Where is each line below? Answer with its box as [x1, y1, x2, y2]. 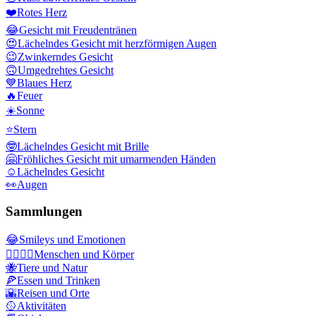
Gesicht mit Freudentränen [19, 23, 137, 36]
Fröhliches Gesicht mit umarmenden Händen [17, 152, 216, 165]
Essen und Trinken [17, 274, 100, 286]
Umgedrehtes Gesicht [18, 63, 114, 76]
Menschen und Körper [34, 248, 134, 260]
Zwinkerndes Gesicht [18, 50, 113, 63]
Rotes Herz [17, 6, 67, 18]
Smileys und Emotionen [19, 233, 126, 245]
